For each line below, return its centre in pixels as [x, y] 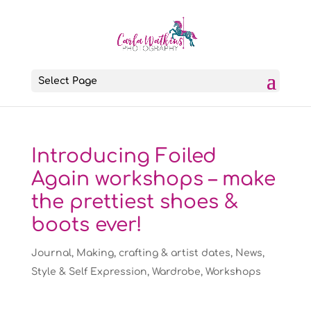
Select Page [67, 81]
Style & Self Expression [89, 272]
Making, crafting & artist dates [153, 253]
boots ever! [86, 225]
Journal [51, 253]
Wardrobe [176, 272]
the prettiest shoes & [134, 202]
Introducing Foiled [124, 156]
